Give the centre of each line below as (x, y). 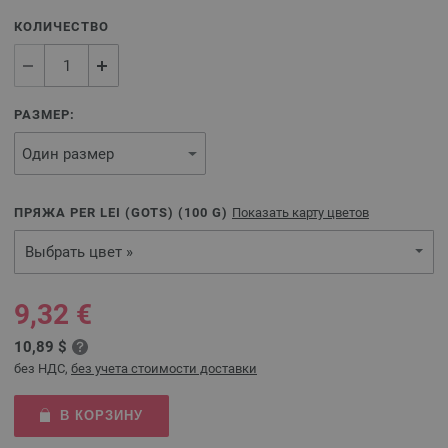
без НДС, (42, 368)
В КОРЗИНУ (101, 415)
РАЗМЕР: (44, 114)
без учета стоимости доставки (164, 368)
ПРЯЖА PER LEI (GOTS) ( (99, 212)
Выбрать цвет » (79, 252)
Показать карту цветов (300, 212)
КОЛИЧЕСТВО (61, 26)
